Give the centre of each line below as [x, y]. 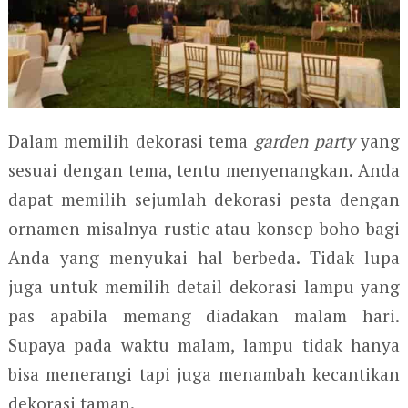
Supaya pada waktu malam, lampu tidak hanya [204, 344]
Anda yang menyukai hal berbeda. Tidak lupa [204, 257]
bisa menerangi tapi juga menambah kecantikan [204, 373]
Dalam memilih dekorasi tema [131, 140]
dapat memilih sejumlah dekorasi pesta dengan [204, 199]
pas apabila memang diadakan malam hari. [204, 315]
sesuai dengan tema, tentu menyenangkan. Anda [204, 169]
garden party [305, 140]
